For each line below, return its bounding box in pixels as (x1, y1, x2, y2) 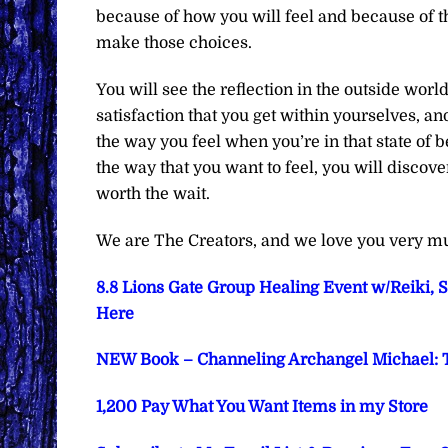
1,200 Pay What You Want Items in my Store (95, 398, 428, 417)
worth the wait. (95, 184, 210, 203)
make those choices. (95, 34, 252, 53)
